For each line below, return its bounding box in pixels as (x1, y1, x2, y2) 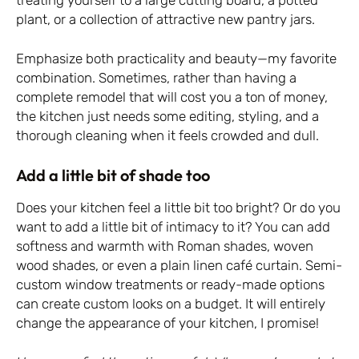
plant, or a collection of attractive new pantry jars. (16, 10, 315, 27)
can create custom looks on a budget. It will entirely (16, 295, 325, 312)
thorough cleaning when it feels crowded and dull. (16, 127, 319, 144)
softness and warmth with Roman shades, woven (16, 237, 313, 254)
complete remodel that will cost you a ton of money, (16, 89, 328, 106)
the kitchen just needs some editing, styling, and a (16, 108, 319, 125)
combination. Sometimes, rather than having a (16, 70, 296, 87)
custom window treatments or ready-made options (16, 276, 325, 292)
